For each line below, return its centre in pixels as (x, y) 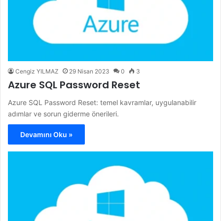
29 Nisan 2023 (89, 71)
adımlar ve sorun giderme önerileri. (63, 113)
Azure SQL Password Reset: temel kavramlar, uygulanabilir (102, 102)
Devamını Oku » (46, 134)
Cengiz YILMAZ (37, 71)
